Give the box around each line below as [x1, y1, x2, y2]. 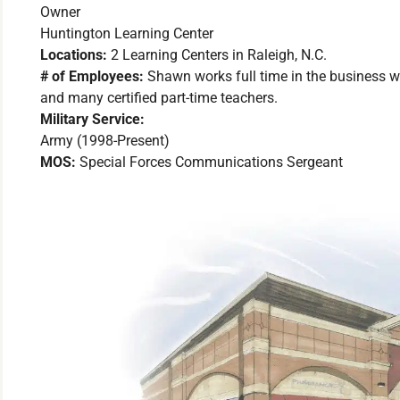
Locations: [40, 46, 111, 64]
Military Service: [40, 111, 145, 129]
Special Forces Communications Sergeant [79, 154, 343, 171]
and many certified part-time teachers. [40, 89, 278, 107]
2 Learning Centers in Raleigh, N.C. [111, 46, 327, 64]
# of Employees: [40, 68, 147, 86]
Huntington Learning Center [40, 25, 213, 43]
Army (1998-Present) [40, 132, 170, 150]
